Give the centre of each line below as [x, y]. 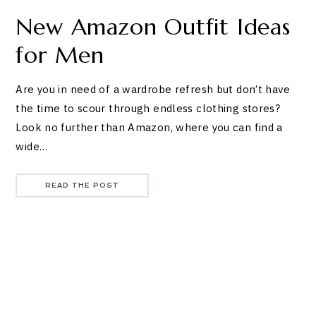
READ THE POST [83, 186]
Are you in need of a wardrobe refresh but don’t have [153, 90]
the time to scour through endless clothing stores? [148, 109]
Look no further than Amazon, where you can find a [149, 128]
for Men [60, 55]
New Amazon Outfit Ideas [153, 27]
